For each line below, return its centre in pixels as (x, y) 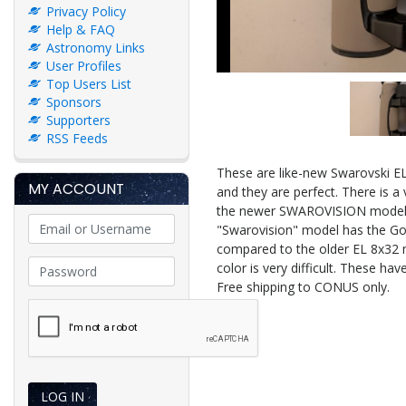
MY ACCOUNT (76, 188)
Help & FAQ (81, 29)
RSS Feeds (77, 138)
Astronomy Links (96, 47)
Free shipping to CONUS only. (303, 287)
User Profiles (84, 65)
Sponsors (74, 101)
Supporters (78, 120)
